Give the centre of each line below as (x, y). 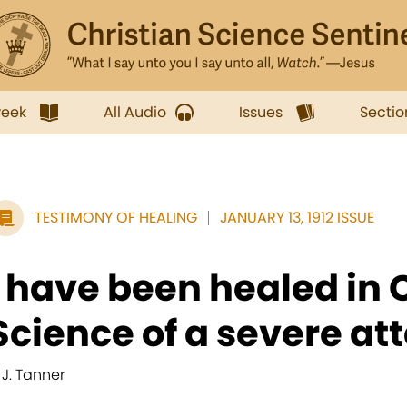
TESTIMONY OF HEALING (116, 218)
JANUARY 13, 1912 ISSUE (297, 218)
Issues (261, 112)
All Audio (135, 112)
